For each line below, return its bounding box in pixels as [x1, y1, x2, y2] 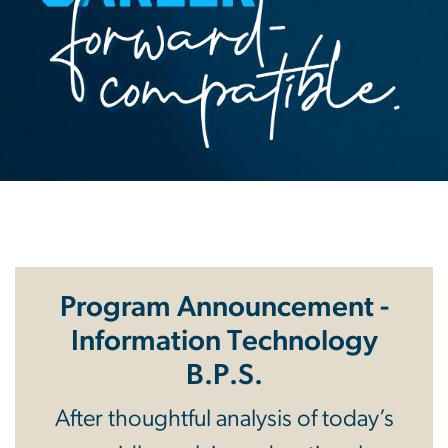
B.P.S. [185, 360, 263, 390]
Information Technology [70, 326, 378, 356]
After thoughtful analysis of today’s [54, 406, 394, 431]
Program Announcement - [59, 292, 389, 322]
